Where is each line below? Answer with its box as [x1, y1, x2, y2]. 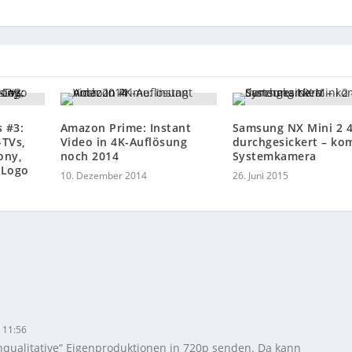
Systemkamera [232, 148, 317, 163]
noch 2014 [60, 148, 119, 163]
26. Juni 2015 [232, 168, 288, 182]
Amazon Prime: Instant [60, 119, 192, 135]
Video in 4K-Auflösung [60, 134, 188, 149]
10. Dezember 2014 [60, 168, 147, 182]
